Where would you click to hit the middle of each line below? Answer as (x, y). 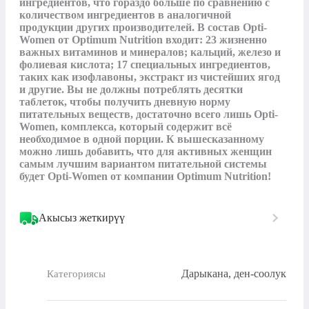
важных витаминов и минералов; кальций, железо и (150, 52)
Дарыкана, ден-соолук (234, 274)
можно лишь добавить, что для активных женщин (146, 152)
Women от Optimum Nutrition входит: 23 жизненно (143, 40)
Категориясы (76, 273)
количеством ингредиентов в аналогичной (125, 15)
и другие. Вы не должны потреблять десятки (131, 90)
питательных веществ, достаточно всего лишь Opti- (149, 114)
